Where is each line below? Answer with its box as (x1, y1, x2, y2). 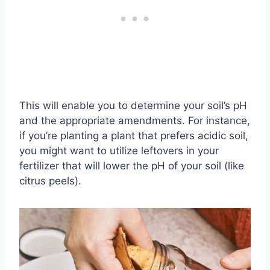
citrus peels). (19, 175, 81, 187)
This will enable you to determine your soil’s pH (19, 99, 247, 112)
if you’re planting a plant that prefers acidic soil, (19, 130, 248, 142)
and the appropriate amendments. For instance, (19, 115, 250, 127)
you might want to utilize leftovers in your (19, 145, 219, 157)
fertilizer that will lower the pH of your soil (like (19, 160, 244, 172)
